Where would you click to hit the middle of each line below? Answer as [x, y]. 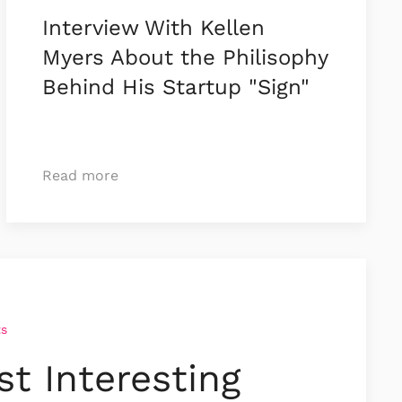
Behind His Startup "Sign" [175, 87]
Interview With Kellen [153, 28]
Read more [80, 176]
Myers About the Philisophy [184, 58]
